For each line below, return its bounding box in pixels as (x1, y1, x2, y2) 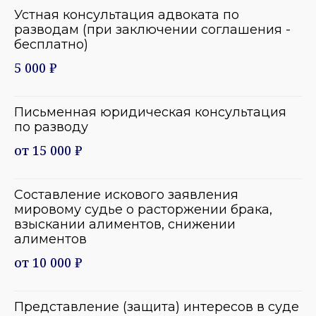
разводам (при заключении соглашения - (14, 21, 291, 37)
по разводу (14, 119, 88, 135)
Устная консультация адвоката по (14, 6, 239, 23)
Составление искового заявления (14, 186, 238, 202)
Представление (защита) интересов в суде (14, 298, 299, 315)
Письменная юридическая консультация (14, 104, 286, 120)
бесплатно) (14, 36, 88, 52)
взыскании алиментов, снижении (14, 216, 236, 232)
